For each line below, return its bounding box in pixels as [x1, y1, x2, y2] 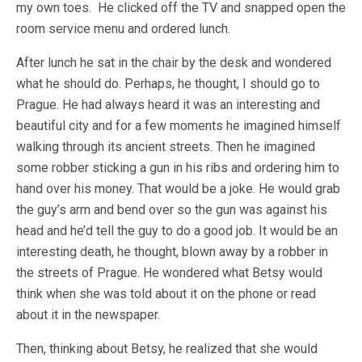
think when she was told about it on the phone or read [16, 286, 316, 301]
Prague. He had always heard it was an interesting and [16, 97, 320, 112]
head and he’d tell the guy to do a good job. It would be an [16, 223, 338, 238]
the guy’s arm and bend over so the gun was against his [16, 202, 327, 217]
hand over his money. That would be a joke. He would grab [16, 181, 340, 196]
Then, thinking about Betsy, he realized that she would [16, 341, 318, 356]
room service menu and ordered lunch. [16, 21, 230, 36]
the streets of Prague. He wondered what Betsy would [16, 265, 322, 280]
